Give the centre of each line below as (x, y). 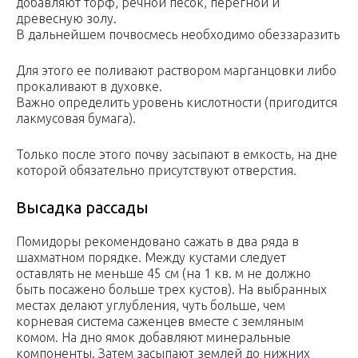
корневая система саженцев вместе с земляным (160, 322)
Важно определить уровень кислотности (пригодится (177, 103)
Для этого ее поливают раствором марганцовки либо (176, 71)
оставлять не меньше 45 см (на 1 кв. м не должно (163, 274)
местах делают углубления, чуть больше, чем (151, 306)
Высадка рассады (82, 208)
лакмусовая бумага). (76, 119)
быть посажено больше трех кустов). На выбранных (171, 290)
